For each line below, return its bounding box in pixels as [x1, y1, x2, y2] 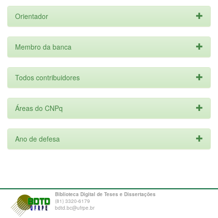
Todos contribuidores [15, 73, 80, 82]
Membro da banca [15, 42, 72, 52]
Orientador [15, 11, 48, 21]
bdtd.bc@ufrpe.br [55, 204, 94, 211]
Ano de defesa [15, 134, 60, 144]
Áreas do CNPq [15, 103, 63, 113]
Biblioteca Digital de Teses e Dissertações [55, 191, 156, 198]
